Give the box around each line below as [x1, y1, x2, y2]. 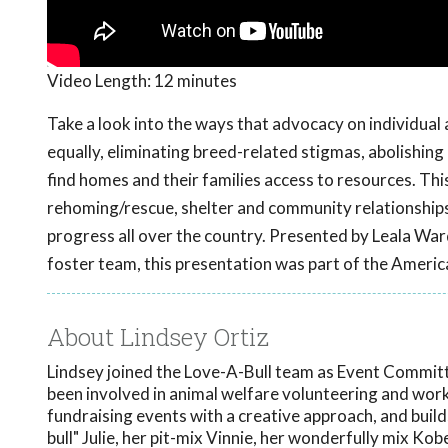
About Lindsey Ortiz [47, 321, 269, 354]
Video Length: [47, 70, 154, 92]
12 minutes [154, 70, 237, 92]
